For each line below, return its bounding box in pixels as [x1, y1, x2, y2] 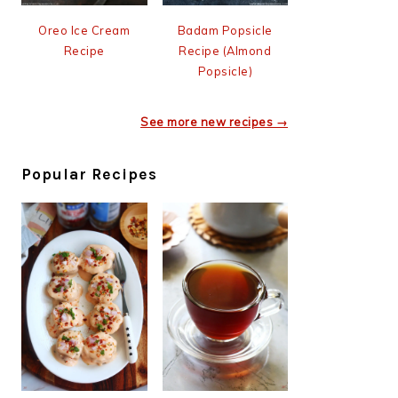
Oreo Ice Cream [38, 22, 131, 37]
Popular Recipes [21, 164, 157, 183]
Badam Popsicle [177, 22, 273, 37]
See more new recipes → [140, 114, 288, 129]
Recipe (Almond [179, 43, 272, 58]
